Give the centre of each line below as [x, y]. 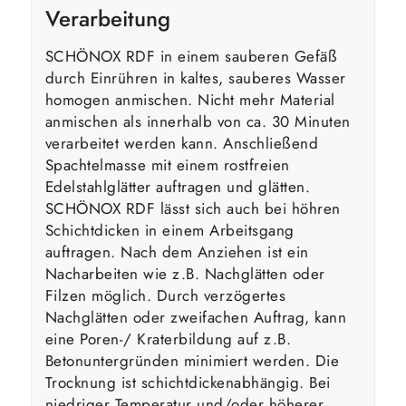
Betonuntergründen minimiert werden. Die [192, 361]
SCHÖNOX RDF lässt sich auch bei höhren [193, 209]
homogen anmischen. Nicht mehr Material [190, 100]
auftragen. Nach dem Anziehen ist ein [177, 252]
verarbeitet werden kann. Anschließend [182, 144]
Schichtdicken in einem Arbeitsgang [169, 231]
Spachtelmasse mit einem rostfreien [167, 165]
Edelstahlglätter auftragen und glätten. [178, 187]
